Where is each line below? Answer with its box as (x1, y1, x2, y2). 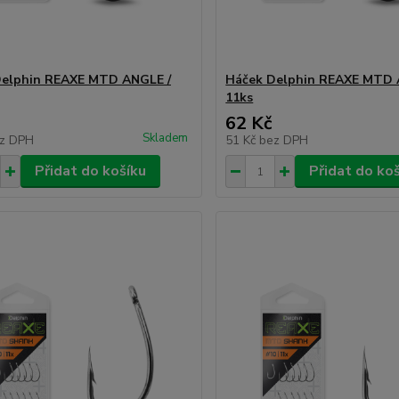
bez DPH (259, 132, 309, 149)
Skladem (142, 130, 189, 146)
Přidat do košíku (34, 161, 146, 181)
